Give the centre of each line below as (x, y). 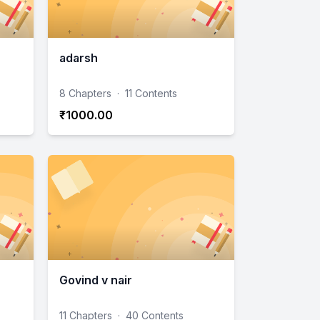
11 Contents (151, 94)
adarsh (79, 58)
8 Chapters (85, 94)
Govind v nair (96, 280)
